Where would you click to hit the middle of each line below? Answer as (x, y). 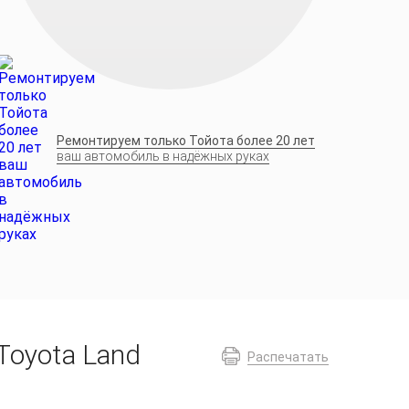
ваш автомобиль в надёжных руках (163, 156)
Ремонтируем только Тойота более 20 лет (186, 141)
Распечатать (288, 357)
